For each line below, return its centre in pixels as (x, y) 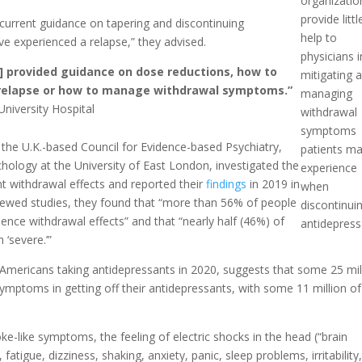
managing (327, 93)
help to (319, 37)
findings (227, 184)
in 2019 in (274, 184)
